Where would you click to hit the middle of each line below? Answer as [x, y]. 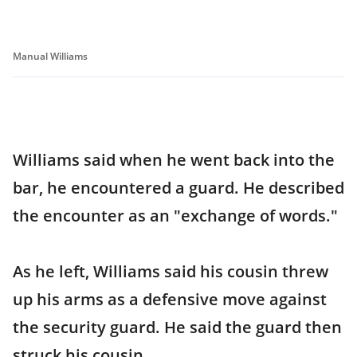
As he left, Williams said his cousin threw [171, 271]
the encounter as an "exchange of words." [175, 216]
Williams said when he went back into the [174, 160]
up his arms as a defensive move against [170, 299]
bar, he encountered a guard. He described [178, 188]
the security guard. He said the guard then [177, 327]
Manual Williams [50, 56]
